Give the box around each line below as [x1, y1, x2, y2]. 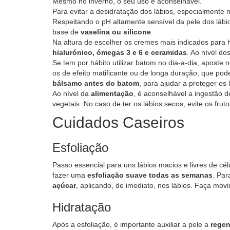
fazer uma [52, 171, 85, 179]
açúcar [52, 181, 76, 189]
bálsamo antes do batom [52, 79, 139, 87]
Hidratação [52, 200, 111, 214]
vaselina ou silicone [81, 28, 151, 36]
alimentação [91, 89, 133, 98]
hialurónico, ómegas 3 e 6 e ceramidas [52, 48, 187, 56]
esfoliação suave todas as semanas [85, 171, 213, 179]
